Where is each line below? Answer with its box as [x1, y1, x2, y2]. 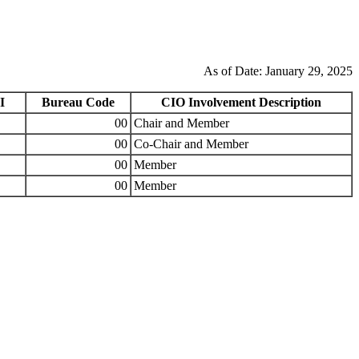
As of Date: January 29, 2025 [204, 63, 353, 78]
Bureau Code [42, 95, 115, 109]
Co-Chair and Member [134, 136, 248, 151]
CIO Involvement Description [161, 95, 321, 109]
